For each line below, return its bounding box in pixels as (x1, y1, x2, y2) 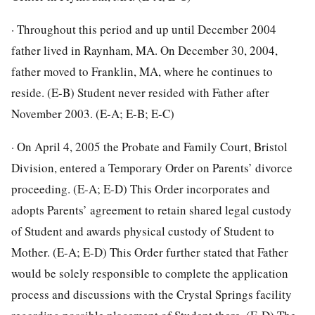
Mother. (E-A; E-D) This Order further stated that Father (11, 243, 288, 260)
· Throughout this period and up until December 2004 (11, 20, 276, 37)
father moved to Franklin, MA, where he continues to (11, 63, 273, 79)
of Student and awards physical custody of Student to (11, 222, 274, 239)
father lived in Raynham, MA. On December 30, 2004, (11, 41, 278, 58)
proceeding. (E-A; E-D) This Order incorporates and (11, 180, 270, 197)
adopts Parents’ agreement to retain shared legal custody (11, 201, 292, 218)
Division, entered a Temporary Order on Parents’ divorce (11, 159, 292, 176)
